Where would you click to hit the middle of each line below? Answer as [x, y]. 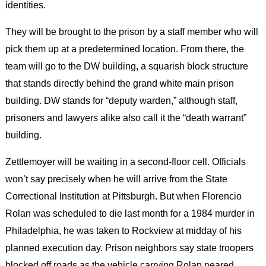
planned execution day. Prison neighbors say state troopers [129, 248]
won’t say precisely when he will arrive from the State [116, 179]
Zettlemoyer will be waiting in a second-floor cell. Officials [125, 162]
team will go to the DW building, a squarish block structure [126, 66]
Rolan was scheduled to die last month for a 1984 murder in [130, 213]
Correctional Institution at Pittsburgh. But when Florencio [123, 196]
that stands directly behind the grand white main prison [119, 83]
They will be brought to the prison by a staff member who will [132, 31]
